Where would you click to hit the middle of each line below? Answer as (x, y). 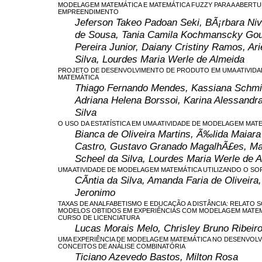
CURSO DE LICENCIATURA (99, 217)
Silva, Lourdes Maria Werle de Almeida (160, 59)
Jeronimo (95, 192)
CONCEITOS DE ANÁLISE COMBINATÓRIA (122, 246)
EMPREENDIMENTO (88, 11)
